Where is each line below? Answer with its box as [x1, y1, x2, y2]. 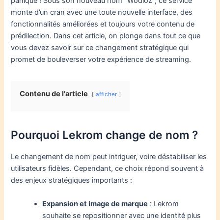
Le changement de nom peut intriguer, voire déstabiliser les [11, 152, 207, 162]
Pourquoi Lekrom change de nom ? [11, 128, 198, 142]
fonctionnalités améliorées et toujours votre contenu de [11, 20, 195, 29]
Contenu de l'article [20, 89, 88, 99]
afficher [96, 91, 117, 98]
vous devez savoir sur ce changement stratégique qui [11, 43, 189, 53]
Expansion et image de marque [42, 199, 148, 208]
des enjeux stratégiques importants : [11, 176, 133, 185]
